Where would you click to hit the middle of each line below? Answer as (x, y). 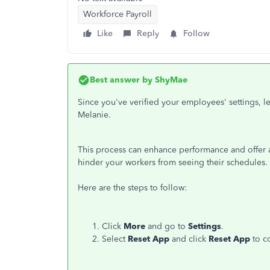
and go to (168, 226)
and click (189, 239)
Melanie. (96, 115)
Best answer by (121, 80)
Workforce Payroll (118, 14)
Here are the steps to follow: (132, 188)
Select (115, 239)
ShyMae (170, 80)
